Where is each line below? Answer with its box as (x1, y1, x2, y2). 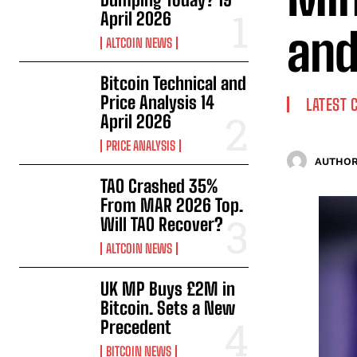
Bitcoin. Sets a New (100, 297, 236, 320)
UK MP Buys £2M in (100, 278, 236, 300)
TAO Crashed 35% (100, 175, 219, 198)
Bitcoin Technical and (100, 73, 247, 95)
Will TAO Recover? (100, 214, 224, 236)
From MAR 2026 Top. (100, 194, 244, 217)
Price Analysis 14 (100, 92, 215, 114)
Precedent (100, 316, 172, 339)
